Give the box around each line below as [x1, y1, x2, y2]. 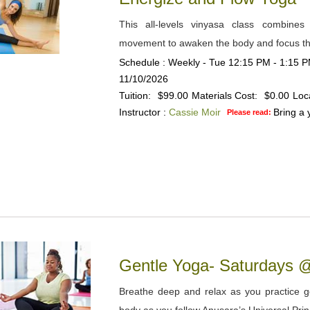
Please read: [226, 108, 273, 116]
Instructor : [118, 107, 166, 118]
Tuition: [118, 90, 151, 101]
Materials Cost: [191, 90, 257, 101]
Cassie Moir [168, 107, 221, 118]
